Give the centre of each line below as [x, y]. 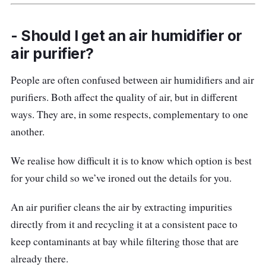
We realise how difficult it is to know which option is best [131, 161]
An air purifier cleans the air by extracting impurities [121, 207]
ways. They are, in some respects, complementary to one [129, 115]
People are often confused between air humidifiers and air [132, 80]
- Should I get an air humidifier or [126, 36]
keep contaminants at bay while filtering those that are [125, 242]
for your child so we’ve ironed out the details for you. [121, 178]
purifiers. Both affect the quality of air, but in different [124, 97]
